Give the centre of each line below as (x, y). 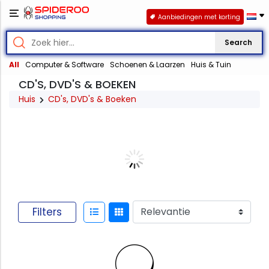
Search (238, 43)
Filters (47, 212)
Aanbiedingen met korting (199, 17)
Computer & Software (65, 65)
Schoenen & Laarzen (147, 65)
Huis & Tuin (211, 65)
